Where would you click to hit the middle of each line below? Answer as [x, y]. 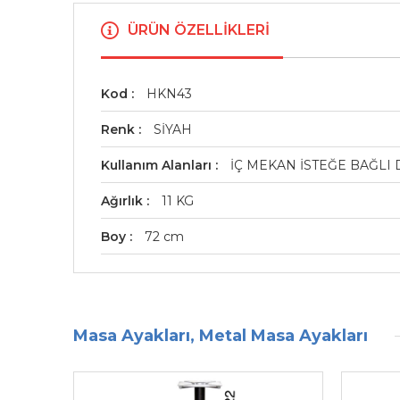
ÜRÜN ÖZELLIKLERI [199, 30]
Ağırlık [124, 201]
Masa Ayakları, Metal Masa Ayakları [221, 336]
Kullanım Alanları [158, 165]
